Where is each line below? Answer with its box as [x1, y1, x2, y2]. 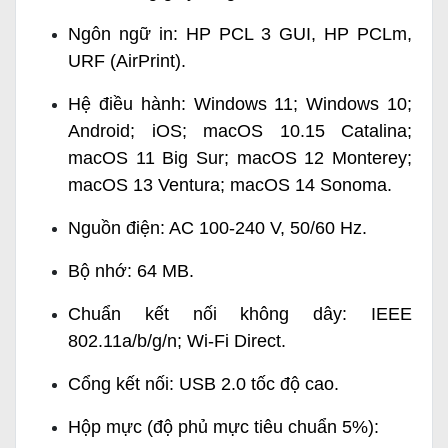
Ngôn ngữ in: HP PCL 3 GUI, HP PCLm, [68, 24, 412, 45]
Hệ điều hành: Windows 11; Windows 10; [68, 94, 412, 115]
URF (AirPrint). [68, 51, 186, 72]
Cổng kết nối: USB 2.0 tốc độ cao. [68, 374, 339, 395]
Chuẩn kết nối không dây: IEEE [68, 304, 412, 325]
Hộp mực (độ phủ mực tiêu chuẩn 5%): [68, 417, 379, 438]
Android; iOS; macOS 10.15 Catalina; [68, 121, 412, 142]
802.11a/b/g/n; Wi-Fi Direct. [68, 331, 286, 352]
